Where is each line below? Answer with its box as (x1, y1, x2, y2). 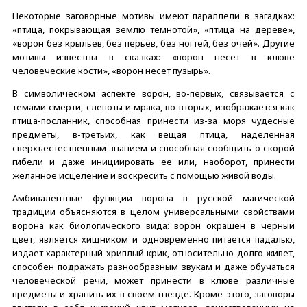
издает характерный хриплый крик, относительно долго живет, (12, 246, 295, 259)
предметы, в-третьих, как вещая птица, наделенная (12, 127, 295, 140)
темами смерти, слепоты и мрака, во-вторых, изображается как (12, 100, 295, 113)
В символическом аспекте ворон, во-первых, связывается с (12, 86, 295, 99)
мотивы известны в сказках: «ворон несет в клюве (12, 50, 295, 63)
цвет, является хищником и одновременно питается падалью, (12, 232, 295, 245)
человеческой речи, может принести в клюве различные (12, 273, 295, 286)
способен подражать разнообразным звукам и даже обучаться (12, 260, 295, 273)
